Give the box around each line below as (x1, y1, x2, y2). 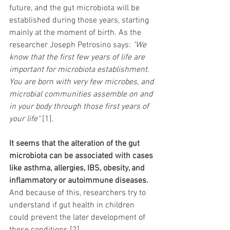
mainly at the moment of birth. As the (9, 28, 143, 39)
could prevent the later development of (9, 213, 147, 223)
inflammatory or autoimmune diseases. (9, 176, 148, 186)
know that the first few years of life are (9, 52, 147, 63)
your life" (9, 114, 42, 125)
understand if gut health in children (9, 200, 137, 211)
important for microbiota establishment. (9, 65, 151, 75)
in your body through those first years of (9, 102, 151, 112)
